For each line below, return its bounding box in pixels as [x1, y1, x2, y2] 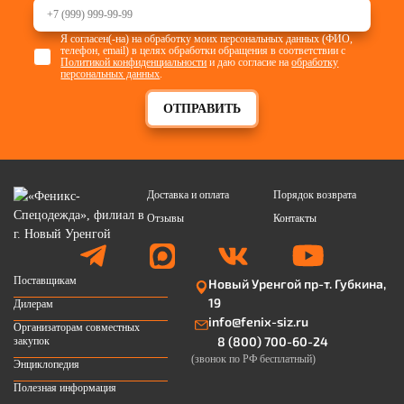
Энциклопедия [14, 357, 79, 371]
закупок [14, 334, 50, 347]
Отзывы [147, 211, 184, 225]
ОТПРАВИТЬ [163, 101, 241, 115]
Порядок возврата [273, 188, 356, 201]
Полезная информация [14, 381, 116, 394]
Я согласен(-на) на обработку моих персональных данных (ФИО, [60, 32, 353, 45]
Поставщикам [14, 273, 77, 287]
